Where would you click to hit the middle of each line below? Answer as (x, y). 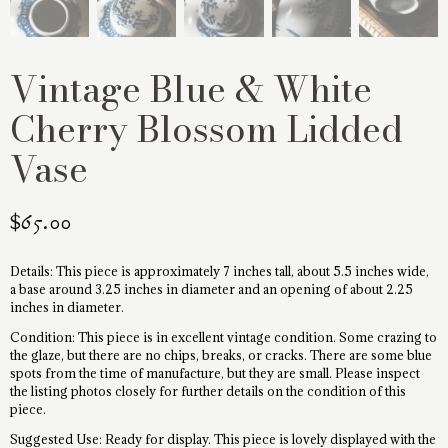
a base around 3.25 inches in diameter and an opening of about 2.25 (212, 289)
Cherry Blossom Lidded (207, 129)
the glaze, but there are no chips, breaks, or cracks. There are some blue (221, 355)
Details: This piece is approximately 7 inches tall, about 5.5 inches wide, (220, 271)
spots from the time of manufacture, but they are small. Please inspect (215, 373)
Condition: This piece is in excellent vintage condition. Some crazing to (224, 337)
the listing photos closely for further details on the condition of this (208, 391)
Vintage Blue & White (191, 89)
